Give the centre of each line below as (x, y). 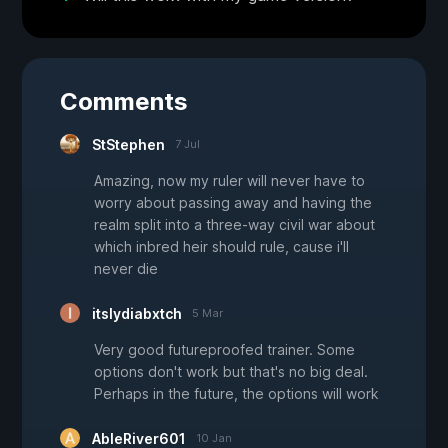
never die (126, 268)
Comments (124, 101)
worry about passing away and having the (233, 202)
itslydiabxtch (137, 313)
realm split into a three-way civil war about (234, 224)
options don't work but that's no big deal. (231, 371)
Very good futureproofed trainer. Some (224, 349)
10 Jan (214, 437)
